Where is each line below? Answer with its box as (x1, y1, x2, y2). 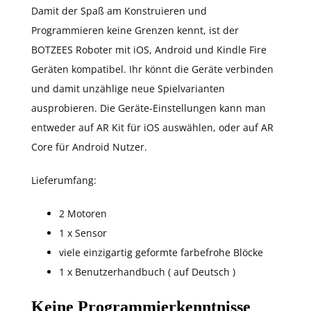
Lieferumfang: (31, 174, 96, 187)
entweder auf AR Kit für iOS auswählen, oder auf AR (31, 121, 274, 134)
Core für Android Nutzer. (31, 140, 147, 153)
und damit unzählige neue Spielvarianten (31, 82, 225, 95)
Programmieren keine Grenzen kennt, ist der (31, 24, 239, 37)
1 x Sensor (59, 226, 107, 239)
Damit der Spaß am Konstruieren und (31, 4, 207, 17)
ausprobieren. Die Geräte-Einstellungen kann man (31, 101, 266, 115)
